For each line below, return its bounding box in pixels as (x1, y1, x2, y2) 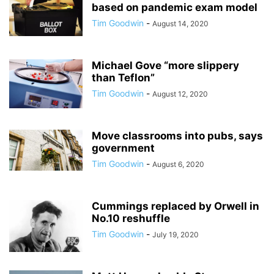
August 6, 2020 (152, 159, 204, 169)
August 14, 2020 (152, 18, 209, 28)
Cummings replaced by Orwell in (92, 199, 259, 212)
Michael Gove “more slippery (92, 59, 239, 72)
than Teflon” (92, 71, 155, 84)
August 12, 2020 (152, 89, 208, 98)
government (92, 141, 155, 154)
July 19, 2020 (152, 229, 199, 239)
